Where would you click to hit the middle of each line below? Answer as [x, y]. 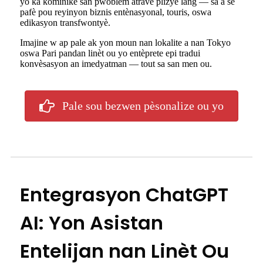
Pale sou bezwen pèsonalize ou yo [143, 106]
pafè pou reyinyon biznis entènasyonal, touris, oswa [116, 12]
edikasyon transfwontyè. [65, 23]
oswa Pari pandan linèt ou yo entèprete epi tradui [110, 53]
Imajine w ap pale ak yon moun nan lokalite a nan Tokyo [125, 43]
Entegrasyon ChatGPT [124, 194]
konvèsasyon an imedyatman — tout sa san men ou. [116, 64]
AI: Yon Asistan [92, 222]
